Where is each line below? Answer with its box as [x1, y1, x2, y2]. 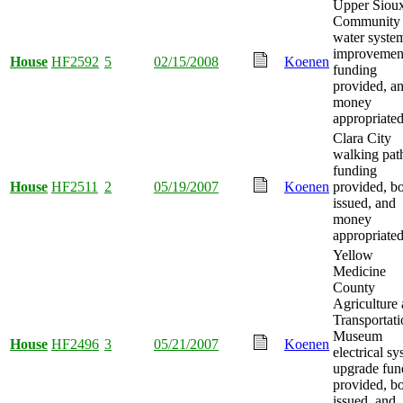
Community [333, 13, 400, 29]
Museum [333, 327, 382, 344]
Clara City [333, 130, 391, 146]
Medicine [333, 263, 386, 279]
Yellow [333, 246, 373, 263]
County [333, 279, 375, 295]
